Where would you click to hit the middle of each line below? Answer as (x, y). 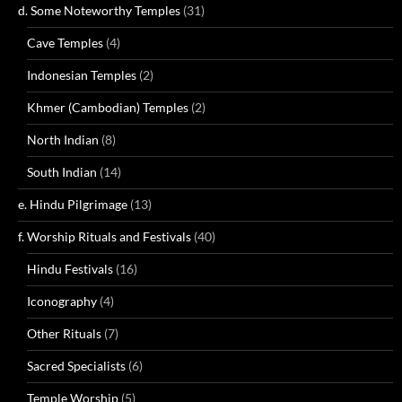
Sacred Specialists (76, 366)
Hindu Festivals (70, 269)
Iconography (62, 301)
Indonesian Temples (82, 75)
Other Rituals (64, 333)
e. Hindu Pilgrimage (73, 204)
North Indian (63, 140)
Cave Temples (65, 43)
